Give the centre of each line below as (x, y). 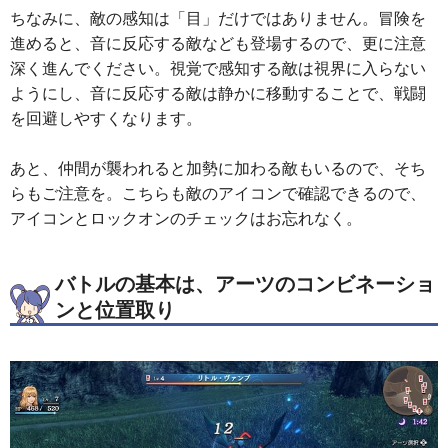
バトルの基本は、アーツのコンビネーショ (245, 283)
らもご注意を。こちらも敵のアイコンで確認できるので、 (218, 192)
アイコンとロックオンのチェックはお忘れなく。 (186, 217)
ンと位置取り (115, 309)
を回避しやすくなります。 (106, 117)
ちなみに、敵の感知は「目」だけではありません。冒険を (218, 17)
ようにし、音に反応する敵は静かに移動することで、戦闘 (218, 92)
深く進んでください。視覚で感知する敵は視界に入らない (218, 67)
